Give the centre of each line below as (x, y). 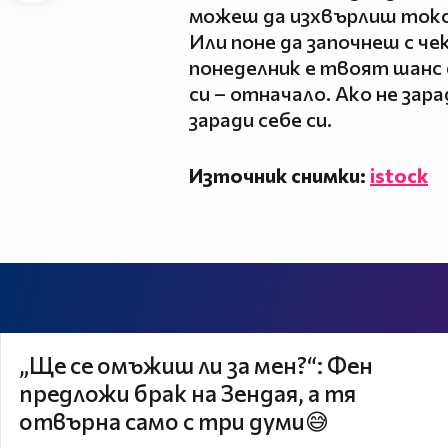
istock (399, 174)
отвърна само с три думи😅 (174, 420)
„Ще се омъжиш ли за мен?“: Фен (196, 364)
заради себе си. (260, 118)
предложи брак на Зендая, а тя (187, 392)
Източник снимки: (279, 174)
